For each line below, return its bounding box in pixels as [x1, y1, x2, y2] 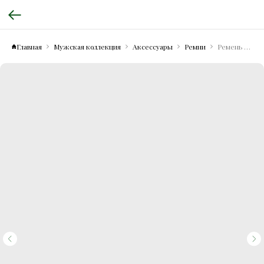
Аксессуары [133, 41, 173, 51]
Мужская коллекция [54, 41, 121, 51]
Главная [16, 41, 42, 51]
